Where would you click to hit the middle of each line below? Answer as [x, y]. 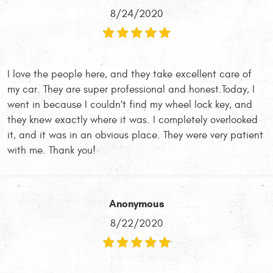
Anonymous [136, 204]
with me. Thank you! [51, 151]
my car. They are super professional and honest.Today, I [131, 90]
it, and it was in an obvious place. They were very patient [135, 136]
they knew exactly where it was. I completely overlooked [133, 120]
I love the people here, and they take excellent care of [129, 75]
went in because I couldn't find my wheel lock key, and [130, 105]
